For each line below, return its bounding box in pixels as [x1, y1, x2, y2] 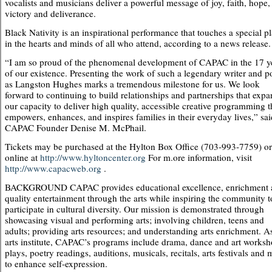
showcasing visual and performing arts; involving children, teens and [5, 214, 264, 226]
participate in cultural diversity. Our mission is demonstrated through [5, 203, 264, 215]
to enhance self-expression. [5, 257, 107, 270]
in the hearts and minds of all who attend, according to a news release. [5, 37, 271, 49]
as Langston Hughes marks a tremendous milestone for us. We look [5, 78, 260, 90]
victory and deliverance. [5, 7, 96, 19]
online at [5, 151, 40, 163]
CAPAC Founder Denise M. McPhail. [5, 121, 146, 134]
